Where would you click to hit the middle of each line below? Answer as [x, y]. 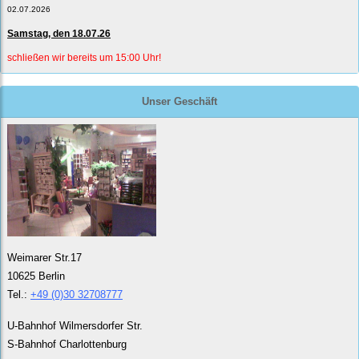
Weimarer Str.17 [44, 257]
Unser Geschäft [179, 102]
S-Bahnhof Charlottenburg [67, 344]
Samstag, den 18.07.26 [59, 34]
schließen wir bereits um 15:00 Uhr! [84, 58]
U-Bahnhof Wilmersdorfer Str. [75, 325]
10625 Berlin [36, 276]
